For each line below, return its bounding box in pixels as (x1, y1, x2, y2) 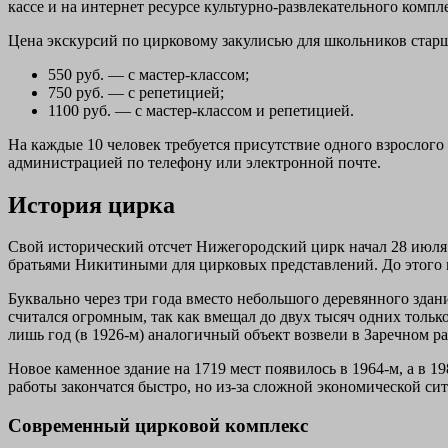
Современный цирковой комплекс (8, 415, 308, 437)
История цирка (8, 191, 175, 218)
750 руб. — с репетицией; (48, 83, 224, 101)
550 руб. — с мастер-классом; (48, 65, 249, 83)
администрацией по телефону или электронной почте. (8, 153, 381, 171)
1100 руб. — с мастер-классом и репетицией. (48, 101, 354, 119)
